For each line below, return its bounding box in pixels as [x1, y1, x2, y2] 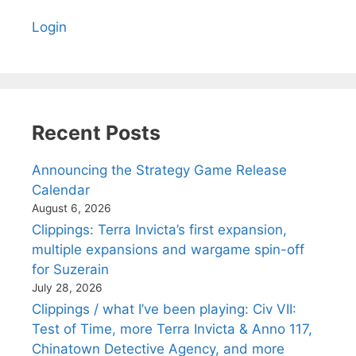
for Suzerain [32, 261, 109, 277]
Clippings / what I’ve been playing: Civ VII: [32, 301, 296, 317]
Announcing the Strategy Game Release [32, 162, 287, 178]
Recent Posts [32, 121, 161, 145]
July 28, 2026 [32, 281, 103, 294]
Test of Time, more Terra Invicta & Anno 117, [32, 321, 312, 337]
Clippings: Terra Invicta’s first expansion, [32, 222, 287, 238]
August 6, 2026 [32, 202, 111, 215]
